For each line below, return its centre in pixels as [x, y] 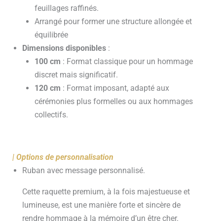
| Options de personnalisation [64, 157]
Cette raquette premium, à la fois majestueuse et [106, 191]
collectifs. [51, 114]
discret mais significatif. [76, 74]
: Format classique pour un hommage [127, 61]
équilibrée [51, 35]
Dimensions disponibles [64, 48]
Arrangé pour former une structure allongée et [113, 21]
